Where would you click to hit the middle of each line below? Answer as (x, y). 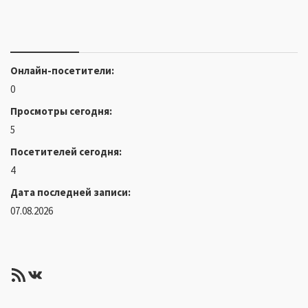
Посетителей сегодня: (67, 152)
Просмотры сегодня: (62, 111)
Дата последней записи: (71, 192)
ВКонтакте (65, 274)
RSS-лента (31, 274)
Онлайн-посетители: (63, 70)
